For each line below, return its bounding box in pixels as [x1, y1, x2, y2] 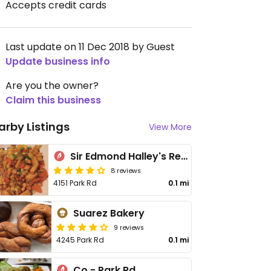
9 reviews [114, 222, 145, 232]
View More [149, 121, 192, 133]
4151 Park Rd [53, 178, 97, 188]
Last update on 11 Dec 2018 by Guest [5, 40, 175, 54]
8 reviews [111, 165, 142, 175]
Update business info [5, 54, 110, 68]
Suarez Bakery [73, 206, 145, 220]
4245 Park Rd [56, 235, 105, 245]
